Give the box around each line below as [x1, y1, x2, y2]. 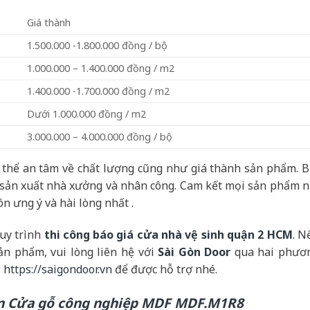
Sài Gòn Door [158, 244, 231, 259]
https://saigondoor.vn [3, 261, 112, 277]
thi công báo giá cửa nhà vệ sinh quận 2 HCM [44, 226, 293, 242]
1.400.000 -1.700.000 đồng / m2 [27, 84, 170, 98]
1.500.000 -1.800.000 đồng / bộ [27, 38, 168, 52]
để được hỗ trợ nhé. [112, 261, 217, 277]
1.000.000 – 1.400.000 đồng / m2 [27, 61, 175, 75]
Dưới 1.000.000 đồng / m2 [27, 107, 147, 120]
